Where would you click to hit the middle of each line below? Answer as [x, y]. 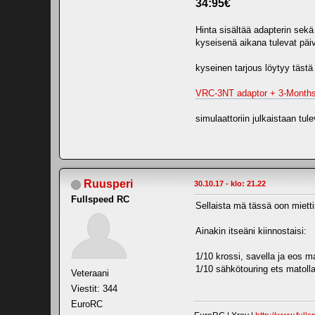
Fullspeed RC [100, 200]
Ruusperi [108, 184]
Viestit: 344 [94, 289]
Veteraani [90, 274]
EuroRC [87, 304]
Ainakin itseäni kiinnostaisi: [251, 231]
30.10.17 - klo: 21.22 [230, 184]
